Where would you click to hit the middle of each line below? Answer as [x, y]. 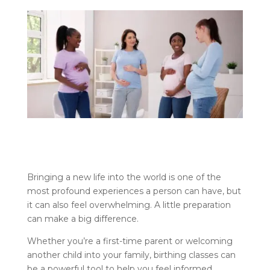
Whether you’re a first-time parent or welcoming [130, 241]
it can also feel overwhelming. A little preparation [129, 205]
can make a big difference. [84, 219]
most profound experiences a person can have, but [134, 191]
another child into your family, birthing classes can [131, 255]
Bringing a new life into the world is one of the [124, 177]
